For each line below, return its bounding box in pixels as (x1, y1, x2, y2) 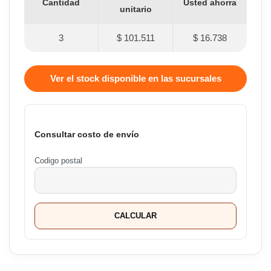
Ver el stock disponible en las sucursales (50, 73, 221, 84)
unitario (119, 4, 152, 14)
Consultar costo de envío (34, 129, 139, 139)
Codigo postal (34, 157, 82, 166)
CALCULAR (114, 211, 157, 221)
